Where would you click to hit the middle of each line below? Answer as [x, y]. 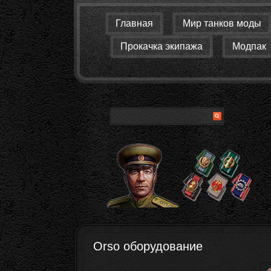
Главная [134, 23]
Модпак [249, 46]
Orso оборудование [148, 246]
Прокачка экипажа [162, 46]
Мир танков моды [222, 23]
